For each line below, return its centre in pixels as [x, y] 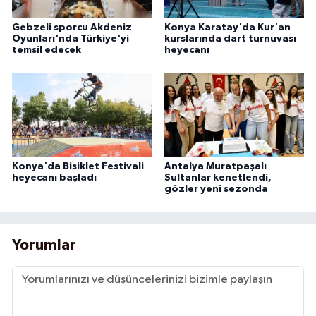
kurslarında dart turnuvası [230, 38]
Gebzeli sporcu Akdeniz [72, 27]
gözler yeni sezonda [216, 189]
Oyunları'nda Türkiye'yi [71, 38]
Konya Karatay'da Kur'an [227, 27]
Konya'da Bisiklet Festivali [78, 166]
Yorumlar [44, 245]
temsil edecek [47, 50]
